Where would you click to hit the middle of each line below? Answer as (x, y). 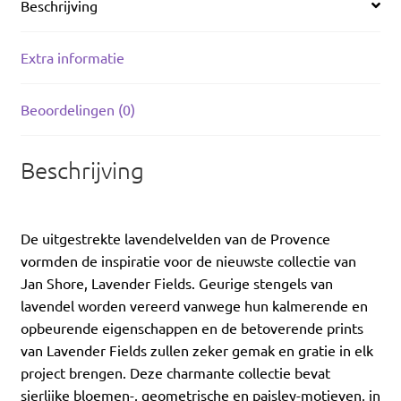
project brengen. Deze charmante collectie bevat (175, 372)
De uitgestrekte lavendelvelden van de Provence (175, 238)
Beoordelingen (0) (77, 109)
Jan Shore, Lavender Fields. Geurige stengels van (176, 282)
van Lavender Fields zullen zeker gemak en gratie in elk (196, 350)
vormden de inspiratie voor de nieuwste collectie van (188, 260)
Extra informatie (72, 57)
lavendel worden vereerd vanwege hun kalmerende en (194, 305)
